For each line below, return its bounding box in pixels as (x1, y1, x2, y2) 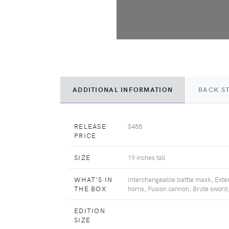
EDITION (74, 205, 105, 215)
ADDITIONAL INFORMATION (73, 84, 173, 94)
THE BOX (74, 184, 106, 193)
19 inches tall (128, 152, 165, 162)
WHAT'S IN (74, 174, 113, 184)
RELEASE (74, 121, 106, 130)
